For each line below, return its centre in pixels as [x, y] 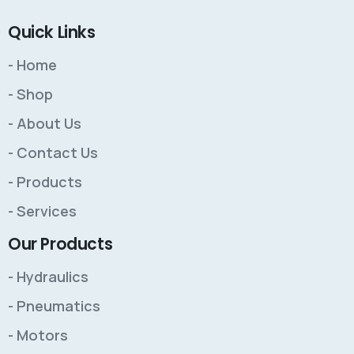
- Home [32, 65]
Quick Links [52, 33]
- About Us [45, 124]
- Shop [30, 94]
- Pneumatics [54, 306]
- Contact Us [53, 153]
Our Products [60, 245]
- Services [42, 211]
